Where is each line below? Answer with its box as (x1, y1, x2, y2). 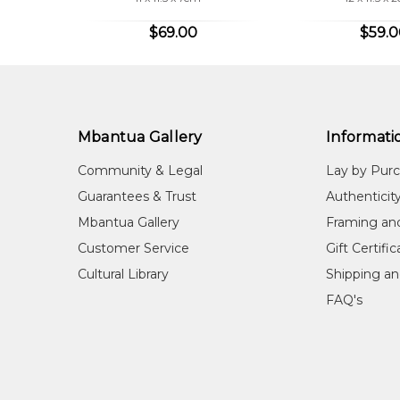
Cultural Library (77, 265, 169, 282)
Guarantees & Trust (77, 187, 196, 204)
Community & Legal (77, 162, 203, 179)
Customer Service (77, 239, 189, 256)
